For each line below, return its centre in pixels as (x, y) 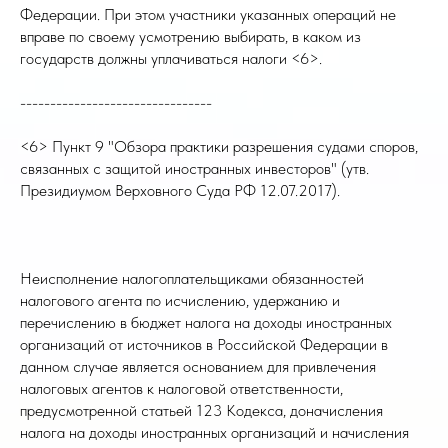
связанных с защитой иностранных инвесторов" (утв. (194, 168)
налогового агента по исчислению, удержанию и (180, 300)
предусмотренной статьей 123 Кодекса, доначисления (201, 410)
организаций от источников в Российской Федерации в (204, 344)
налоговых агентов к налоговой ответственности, (181, 388)
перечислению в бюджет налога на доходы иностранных (206, 322)
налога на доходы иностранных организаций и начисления (214, 432)
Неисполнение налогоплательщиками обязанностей (192, 278)
